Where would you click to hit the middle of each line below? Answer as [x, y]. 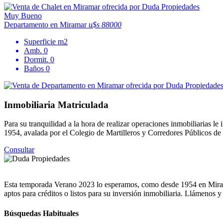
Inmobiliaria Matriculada [56, 105]
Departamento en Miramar [46, 24]
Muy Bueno [23, 15]
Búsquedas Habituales [41, 213]
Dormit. [37, 59]
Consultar [19, 150]
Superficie [41, 41]
